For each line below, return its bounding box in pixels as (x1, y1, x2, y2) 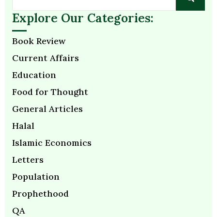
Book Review (12, 35, 65, 47)
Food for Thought (12, 86, 88, 98)
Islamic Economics (12, 137, 92, 149)
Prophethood (12, 188, 69, 200)
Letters (12, 154, 44, 166)
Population (12, 171, 60, 183)
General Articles (12, 103, 83, 115)
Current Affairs (12, 52, 79, 64)
